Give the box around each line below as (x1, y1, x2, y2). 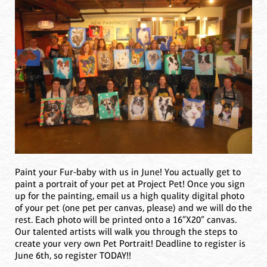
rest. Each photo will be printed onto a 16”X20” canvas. (15, 213, 237, 225)
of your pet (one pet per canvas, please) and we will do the (15, 201, 252, 213)
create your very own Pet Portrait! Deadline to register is (15, 237, 246, 249)
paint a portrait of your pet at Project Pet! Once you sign (15, 178, 245, 190)
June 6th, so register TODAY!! (15, 249, 131, 261)
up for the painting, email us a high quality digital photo (15, 190, 244, 201)
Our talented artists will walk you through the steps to (15, 225, 237, 237)
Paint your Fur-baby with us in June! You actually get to (15, 166, 241, 178)
